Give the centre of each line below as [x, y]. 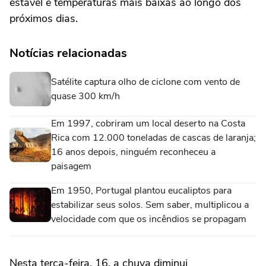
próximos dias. [44, 18]
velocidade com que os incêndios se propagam [149, 219]
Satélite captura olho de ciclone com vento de [145, 82]
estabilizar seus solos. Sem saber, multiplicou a [150, 205]
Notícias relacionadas [68, 53]
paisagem [71, 166]
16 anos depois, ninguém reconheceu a [133, 152]
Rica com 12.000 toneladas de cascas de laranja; [153, 138]
